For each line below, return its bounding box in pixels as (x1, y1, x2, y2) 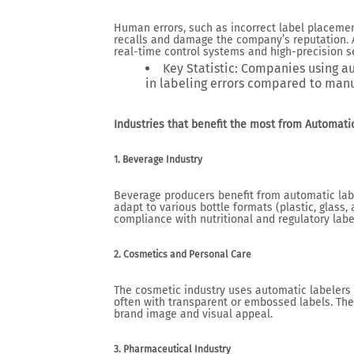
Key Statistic (163, 61, 235, 76)
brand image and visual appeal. (114, 307, 273, 321)
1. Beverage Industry (114, 154, 202, 165)
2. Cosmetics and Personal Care (114, 249, 251, 260)
